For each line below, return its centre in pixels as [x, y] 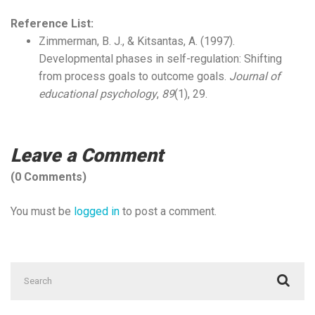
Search [27, 271]
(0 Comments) [49, 176]
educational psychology [98, 94]
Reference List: [52, 24]
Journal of [255, 77]
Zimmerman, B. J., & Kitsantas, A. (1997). [137, 41]
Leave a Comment [87, 155]
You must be [42, 211]
